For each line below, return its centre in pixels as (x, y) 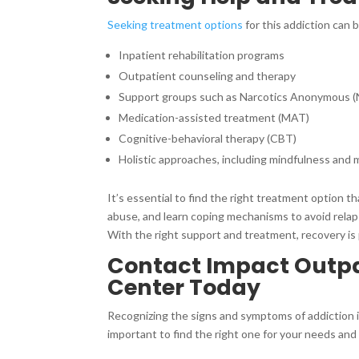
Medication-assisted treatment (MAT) (214, 117)
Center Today (184, 287)
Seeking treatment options (175, 24)
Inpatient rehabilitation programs (202, 54)
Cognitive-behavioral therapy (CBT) (208, 138)
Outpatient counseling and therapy (208, 75)
